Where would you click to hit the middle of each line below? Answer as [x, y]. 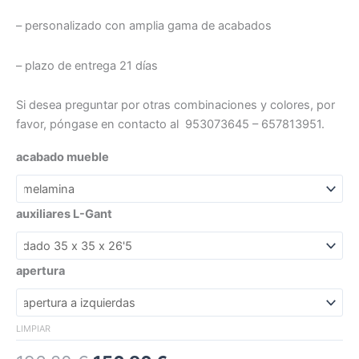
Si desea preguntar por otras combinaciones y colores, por [175, 105]
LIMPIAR [33, 328]
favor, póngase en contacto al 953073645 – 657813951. [170, 125]
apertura [40, 270]
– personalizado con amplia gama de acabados [144, 26]
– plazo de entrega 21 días [87, 65]
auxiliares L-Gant [64, 214]
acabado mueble [63, 157]
